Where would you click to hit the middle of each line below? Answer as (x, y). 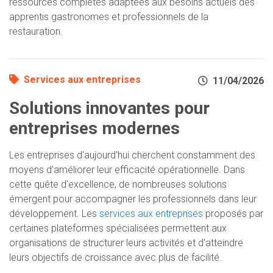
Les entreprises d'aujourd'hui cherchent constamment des (132, 155)
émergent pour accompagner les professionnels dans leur (133, 199)
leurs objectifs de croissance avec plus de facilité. (115, 257)
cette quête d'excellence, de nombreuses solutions (118, 184)
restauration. (36, 31)
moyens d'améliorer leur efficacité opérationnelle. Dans (127, 169)
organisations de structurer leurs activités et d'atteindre (126, 243)
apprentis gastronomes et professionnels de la (109, 16)
